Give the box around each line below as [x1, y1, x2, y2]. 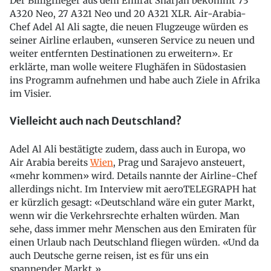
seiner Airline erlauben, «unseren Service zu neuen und [10, 34, 255, 46]
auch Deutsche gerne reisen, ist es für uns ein [10, 250, 209, 261]
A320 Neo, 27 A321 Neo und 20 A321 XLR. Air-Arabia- [10, 7, 246, 19]
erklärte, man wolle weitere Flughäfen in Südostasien [10, 60, 246, 73]
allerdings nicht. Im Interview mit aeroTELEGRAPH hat [10, 183, 256, 195]
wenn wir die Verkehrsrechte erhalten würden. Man [10, 210, 240, 221]
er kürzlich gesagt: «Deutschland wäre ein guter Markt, [10, 197, 255, 208]
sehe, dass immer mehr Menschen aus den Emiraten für [10, 223, 256, 235]
